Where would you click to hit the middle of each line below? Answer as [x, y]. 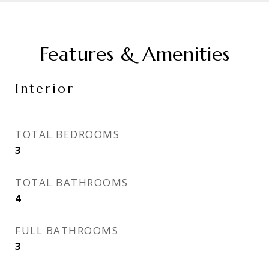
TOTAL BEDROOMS [67, 134]
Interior [45, 89]
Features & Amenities [134, 54]
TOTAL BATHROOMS [72, 182]
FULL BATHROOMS [67, 230]
